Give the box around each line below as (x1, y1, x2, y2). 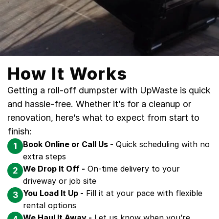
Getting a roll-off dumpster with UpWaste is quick (7, 85, 211, 95)
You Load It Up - (23, 188, 84, 198)
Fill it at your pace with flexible (84, 188, 202, 198)
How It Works (7, 63, 128, 84)
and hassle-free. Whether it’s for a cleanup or (7, 99, 191, 109)
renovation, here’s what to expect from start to (7, 112, 199, 123)
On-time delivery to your (85, 164, 180, 174)
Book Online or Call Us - (23, 139, 113, 149)
